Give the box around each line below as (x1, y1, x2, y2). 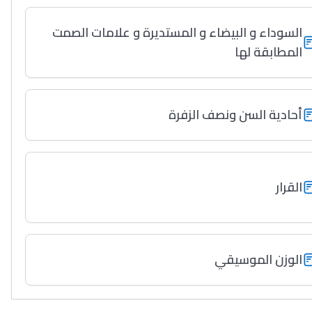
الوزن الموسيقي (214, 248, 303, 271)
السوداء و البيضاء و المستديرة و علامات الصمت (52, 21, 303, 44)
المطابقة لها (235, 40, 303, 63)
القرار (276, 175, 303, 198)
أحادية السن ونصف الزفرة (169, 103, 303, 126)
